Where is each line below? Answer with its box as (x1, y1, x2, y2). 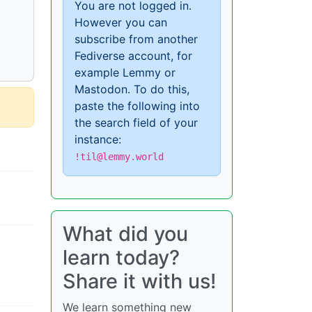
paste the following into (75, 99, 200, 113)
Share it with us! (63, 269, 216, 293)
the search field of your (75, 116, 198, 130)
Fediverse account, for (75, 49, 192, 63)
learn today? (63, 245, 180, 270)
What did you (63, 221, 188, 246)
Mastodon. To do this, (75, 82, 189, 96)
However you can (75, 15, 167, 29)
